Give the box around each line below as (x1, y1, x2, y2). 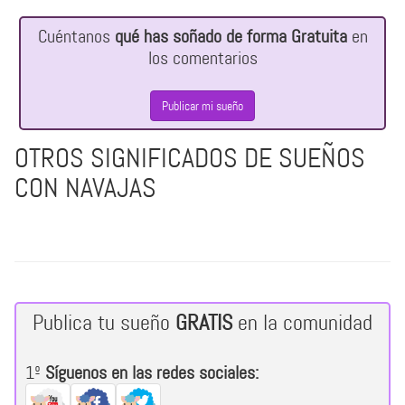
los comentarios (147, 46, 258, 70)
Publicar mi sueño (162, 98, 243, 114)
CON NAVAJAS (14, 171, 156, 205)
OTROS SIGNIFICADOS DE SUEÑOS (14, 141, 365, 175)
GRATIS (175, 309, 232, 337)
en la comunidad (232, 309, 372, 337)
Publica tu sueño (33, 309, 175, 337)
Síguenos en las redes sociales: (45, 361, 259, 384)
